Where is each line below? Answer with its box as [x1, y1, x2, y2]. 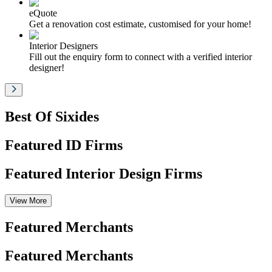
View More [10, 195, 47, 205]
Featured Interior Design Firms [5, 165, 202, 182]
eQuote [29, 7, 57, 18]
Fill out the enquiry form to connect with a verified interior [29, 51, 252, 62]
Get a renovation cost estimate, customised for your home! [29, 18, 251, 29]
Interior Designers [29, 40, 98, 51]
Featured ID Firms [5, 137, 123, 153]
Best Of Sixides [5, 108, 99, 124]
